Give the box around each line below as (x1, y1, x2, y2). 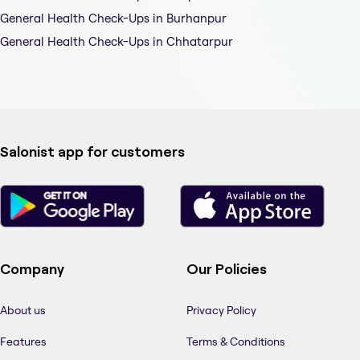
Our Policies (186, 261, 267, 278)
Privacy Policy (186, 303, 256, 318)
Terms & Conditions (186, 334, 285, 350)
